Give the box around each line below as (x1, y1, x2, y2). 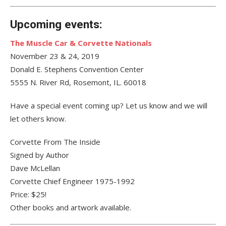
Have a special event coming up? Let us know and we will (10, 100, 207, 111)
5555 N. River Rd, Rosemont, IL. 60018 (10, 77, 146, 88)
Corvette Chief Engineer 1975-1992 (10, 176, 135, 187)
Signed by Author (10, 150, 69, 160)
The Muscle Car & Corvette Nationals (10, 38, 152, 48)
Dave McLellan (10, 163, 60, 174)
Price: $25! (10, 189, 46, 200)
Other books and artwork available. (10, 202, 131, 213)
